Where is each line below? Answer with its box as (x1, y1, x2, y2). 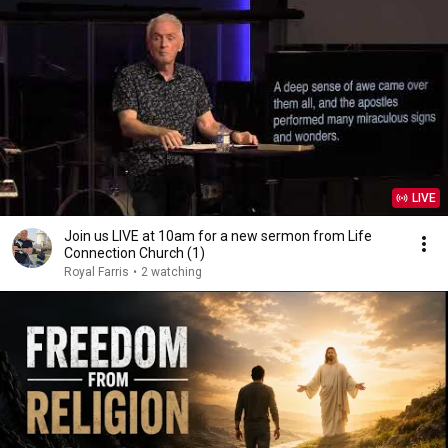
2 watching (141, 265, 202, 279)
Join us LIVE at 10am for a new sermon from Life (64, 228, 372, 244)
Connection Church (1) (64, 245, 205, 261)
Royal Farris (64, 265, 129, 279)
